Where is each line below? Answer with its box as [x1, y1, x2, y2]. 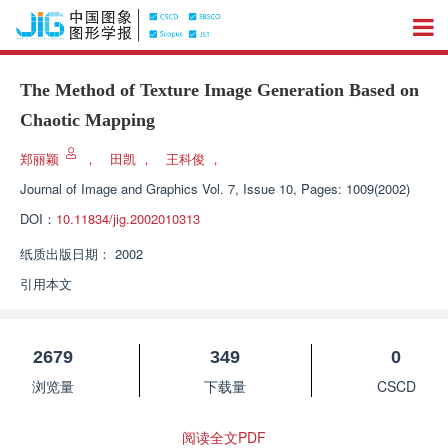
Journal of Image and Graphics [20, 179, 198, 198]
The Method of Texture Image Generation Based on [20, 80, 419, 100]
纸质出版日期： [20, 244, 111, 263]
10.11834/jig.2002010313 [56, 209, 200, 228]
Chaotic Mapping [20, 110, 155, 130]
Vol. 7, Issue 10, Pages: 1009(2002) [202, 179, 410, 198]
